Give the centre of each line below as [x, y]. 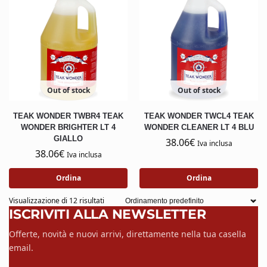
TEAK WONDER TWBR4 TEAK [68, 116]
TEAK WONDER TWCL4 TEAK [199, 116]
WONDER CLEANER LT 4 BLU [199, 128]
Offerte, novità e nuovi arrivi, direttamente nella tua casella [128, 234]
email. [21, 248]
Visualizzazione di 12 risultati [57, 201]
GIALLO [68, 139]
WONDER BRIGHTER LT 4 [68, 128]
